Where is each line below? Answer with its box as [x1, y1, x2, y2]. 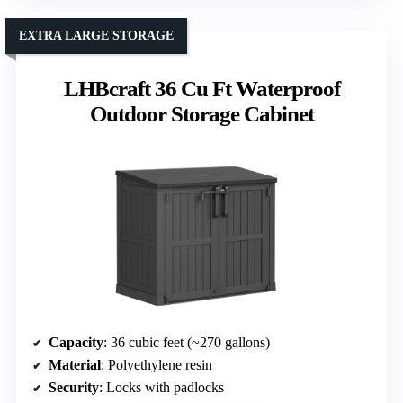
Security [49, 379, 99, 395]
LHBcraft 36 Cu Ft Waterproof [63, 76, 340, 101]
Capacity [49, 334, 103, 350]
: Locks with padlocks [99, 379, 224, 395]
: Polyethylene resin [101, 356, 212, 372]
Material [49, 356, 101, 372]
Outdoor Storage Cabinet [89, 101, 314, 126]
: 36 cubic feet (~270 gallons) [103, 334, 270, 350]
